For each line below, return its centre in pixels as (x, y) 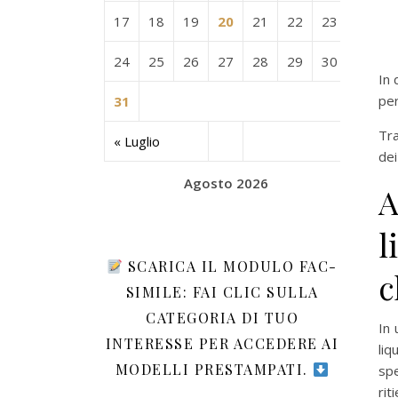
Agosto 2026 (226, 183)
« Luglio (137, 141)
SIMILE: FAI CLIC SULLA (222, 292)
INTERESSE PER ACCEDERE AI (222, 343)
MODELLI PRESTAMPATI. (214, 369)
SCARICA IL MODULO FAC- (230, 266)
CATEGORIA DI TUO (222, 318)
